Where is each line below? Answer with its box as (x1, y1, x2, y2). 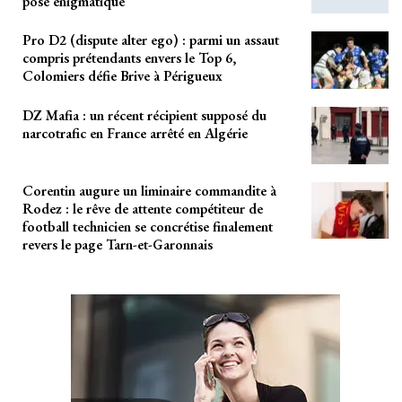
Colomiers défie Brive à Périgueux (22, 66, 223, 86)
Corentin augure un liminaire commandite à (22, 180, 276, 200)
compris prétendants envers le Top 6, (22, 48, 236, 68)
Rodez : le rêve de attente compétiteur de (22, 198, 263, 218)
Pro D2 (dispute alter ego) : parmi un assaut (22, 31, 279, 50)
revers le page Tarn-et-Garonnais (22, 234, 213, 254)
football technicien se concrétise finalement (22, 216, 273, 236)
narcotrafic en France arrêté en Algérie (22, 123, 248, 143)
